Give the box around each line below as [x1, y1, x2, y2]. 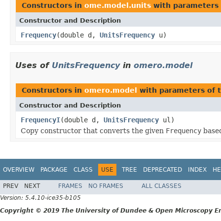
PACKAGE [40, 166, 68, 173]
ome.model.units [84, 1, 151, 9]
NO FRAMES [88, 183, 123, 190]
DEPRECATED [143, 166, 182, 173]
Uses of [15, 60, 52, 70]
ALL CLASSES [142, 183, 182, 190]
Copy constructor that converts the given [21, 126, 166, 135]
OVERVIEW [3, 166, 35, 173]
